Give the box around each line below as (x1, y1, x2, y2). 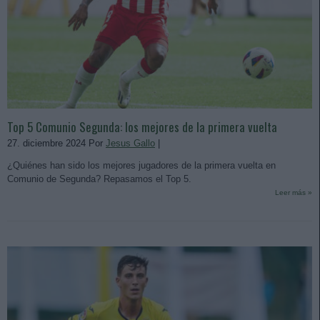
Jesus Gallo (106, 137, 155, 149)
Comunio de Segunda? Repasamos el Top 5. (7, 173, 194, 184)
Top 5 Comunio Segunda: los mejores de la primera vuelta (7, 117, 277, 136)
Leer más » (275, 188, 312, 196)
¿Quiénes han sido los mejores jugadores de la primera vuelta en (7, 159, 276, 171)
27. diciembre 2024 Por (7, 137, 106, 149)
